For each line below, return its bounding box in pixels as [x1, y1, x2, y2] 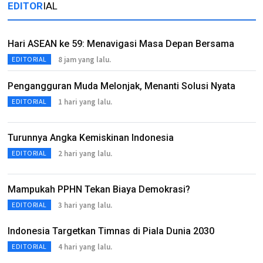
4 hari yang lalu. [58, 241, 112, 252]
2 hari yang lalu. [58, 148, 112, 159]
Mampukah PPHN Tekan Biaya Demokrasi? [8, 184, 190, 195]
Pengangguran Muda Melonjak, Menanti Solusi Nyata [8, 80, 235, 92]
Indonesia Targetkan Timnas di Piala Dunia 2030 [8, 225, 214, 237]
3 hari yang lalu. [58, 200, 112, 210]
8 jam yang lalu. [58, 54, 111, 65]
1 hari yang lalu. [58, 96, 112, 107]
